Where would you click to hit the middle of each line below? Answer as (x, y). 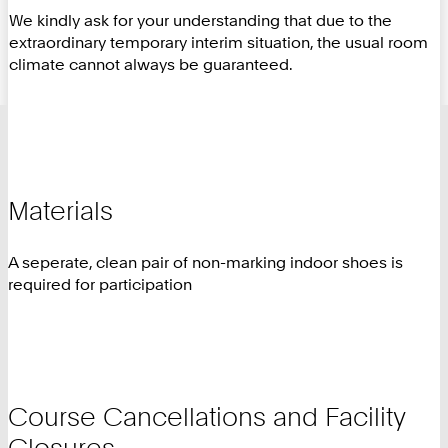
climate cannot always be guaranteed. (151, 64)
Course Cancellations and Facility (206, 416)
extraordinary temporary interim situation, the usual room (218, 42)
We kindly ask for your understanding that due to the (200, 20)
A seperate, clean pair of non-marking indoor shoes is (205, 262)
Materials (60, 210)
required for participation (100, 284)
